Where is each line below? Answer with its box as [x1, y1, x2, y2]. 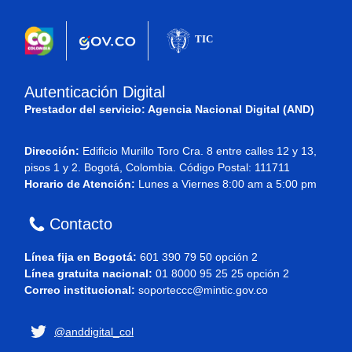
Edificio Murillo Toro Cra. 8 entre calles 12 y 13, [79, 145, 317, 157]
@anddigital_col [54, 325, 134, 338]
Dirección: [24, 145, 79, 157]
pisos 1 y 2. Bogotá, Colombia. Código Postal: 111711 [24, 161, 290, 174]
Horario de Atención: [24, 178, 135, 190]
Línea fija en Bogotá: [24, 251, 140, 263]
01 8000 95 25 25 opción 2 [156, 267, 289, 280]
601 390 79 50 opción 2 [140, 251, 258, 263]
